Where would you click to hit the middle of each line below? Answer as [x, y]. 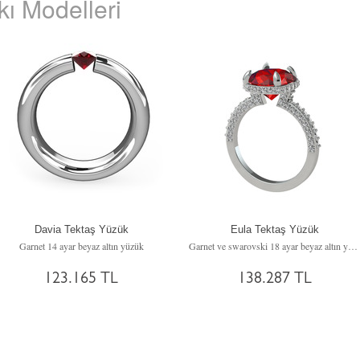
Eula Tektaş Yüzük [275, 229]
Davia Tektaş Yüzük [81, 229]
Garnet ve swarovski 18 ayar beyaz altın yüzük [353, 246]
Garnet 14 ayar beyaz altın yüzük [81, 246]
